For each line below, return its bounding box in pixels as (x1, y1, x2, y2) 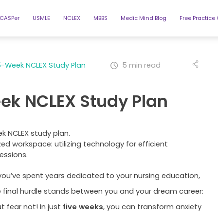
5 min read (122, 60, 161, 70)
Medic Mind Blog (120, 14, 166, 22)
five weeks (62, 201, 103, 212)
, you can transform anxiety (103, 201, 201, 212)
